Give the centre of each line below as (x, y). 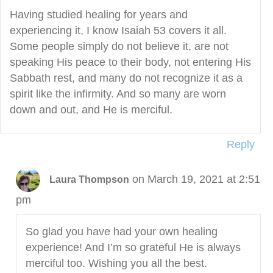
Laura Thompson (89, 179)
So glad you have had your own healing (121, 232)
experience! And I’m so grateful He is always (133, 248)
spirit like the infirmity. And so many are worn (118, 94)
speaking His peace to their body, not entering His (130, 62)
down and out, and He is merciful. (91, 110)
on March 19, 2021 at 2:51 (196, 179)
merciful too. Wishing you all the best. (116, 264)
